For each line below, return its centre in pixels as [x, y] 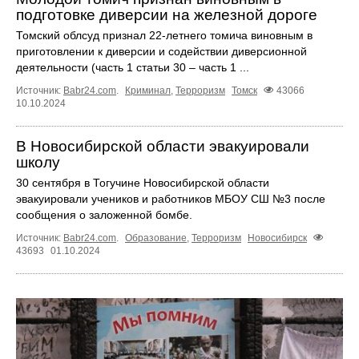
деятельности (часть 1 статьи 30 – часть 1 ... [133, 67]
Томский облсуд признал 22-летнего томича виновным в [164, 35]
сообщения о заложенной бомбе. [104, 214]
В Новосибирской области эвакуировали [163, 146]
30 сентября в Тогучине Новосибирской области [143, 182]
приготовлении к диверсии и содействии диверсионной [161, 51]
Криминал [148, 90]
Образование [156, 238]
